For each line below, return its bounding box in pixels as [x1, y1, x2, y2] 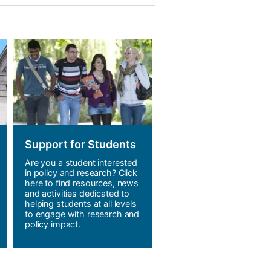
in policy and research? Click [25, 168, 137, 178]
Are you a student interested [25, 157, 137, 168]
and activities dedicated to [25, 188, 130, 199]
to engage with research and [25, 209, 140, 220]
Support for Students [25, 138, 136, 151]
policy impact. [25, 219, 80, 230]
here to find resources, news [25, 178, 139, 189]
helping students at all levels [25, 198, 137, 209]
